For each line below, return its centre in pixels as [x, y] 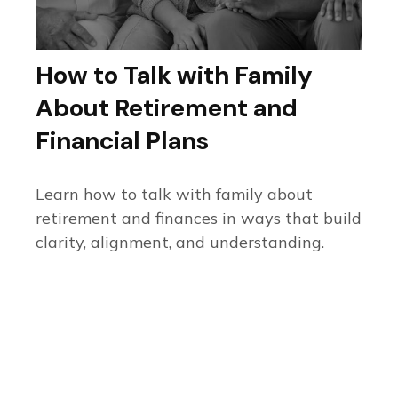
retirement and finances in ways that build [199, 218]
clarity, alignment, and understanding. [180, 242]
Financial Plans [122, 140]
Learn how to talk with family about [174, 194]
